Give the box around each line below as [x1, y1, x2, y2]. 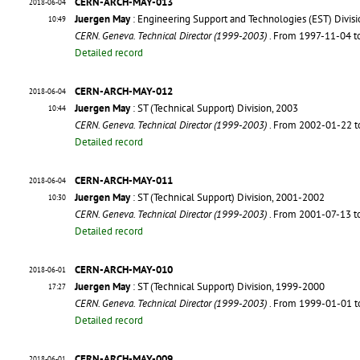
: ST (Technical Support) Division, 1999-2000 [130, 280, 325, 294]
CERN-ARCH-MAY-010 [75, 263, 173, 277]
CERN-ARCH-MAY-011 [75, 174, 173, 188]
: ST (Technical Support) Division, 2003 [130, 101, 298, 116]
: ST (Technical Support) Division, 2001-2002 [130, 190, 325, 205]
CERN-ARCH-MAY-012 [75, 84, 173, 99]
